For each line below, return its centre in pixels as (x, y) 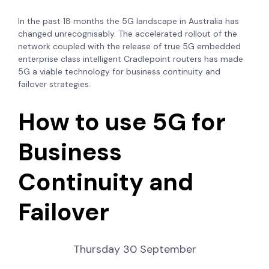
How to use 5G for (122, 122)
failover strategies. (57, 84)
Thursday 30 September (134, 249)
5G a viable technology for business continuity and (119, 72)
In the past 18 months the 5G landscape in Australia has (128, 21)
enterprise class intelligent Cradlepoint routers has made (131, 59)
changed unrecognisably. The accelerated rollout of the (128, 34)
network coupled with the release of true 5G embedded (129, 47)
